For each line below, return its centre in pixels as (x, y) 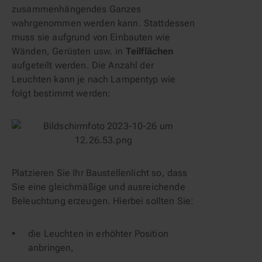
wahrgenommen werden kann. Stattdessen (104, 23)
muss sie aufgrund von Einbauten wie (91, 37)
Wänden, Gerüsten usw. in (69, 51)
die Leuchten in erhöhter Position (98, 234)
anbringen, (51, 248)
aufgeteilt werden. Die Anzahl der (83, 65)
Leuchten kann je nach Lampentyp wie (94, 79)
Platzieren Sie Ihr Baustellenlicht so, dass (100, 173)
